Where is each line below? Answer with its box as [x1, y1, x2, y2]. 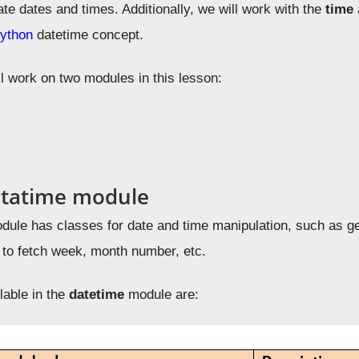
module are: [124, 287, 200, 302]
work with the [242, 2, 326, 17]
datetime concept [33, 27, 140, 42]
